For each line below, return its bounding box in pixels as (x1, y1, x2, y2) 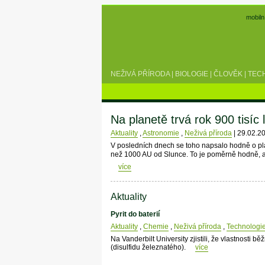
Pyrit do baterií (110, 210, 160, 219)
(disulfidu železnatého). (110, 243, 188, 252)
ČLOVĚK (214, 69, 243, 78)
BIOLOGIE (175, 69, 208, 78)
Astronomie (142, 129, 179, 138)
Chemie (143, 222, 169, 231)
